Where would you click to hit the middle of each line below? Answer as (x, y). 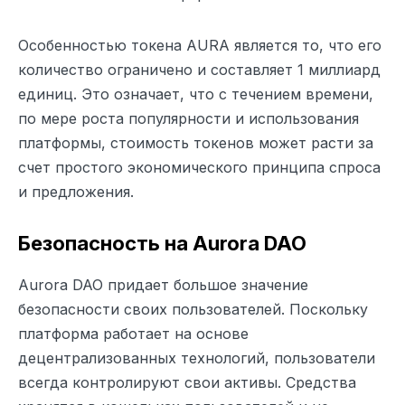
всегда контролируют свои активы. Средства (187, 382)
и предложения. (76, 191)
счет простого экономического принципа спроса (199, 167)
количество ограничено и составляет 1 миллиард (199, 69)
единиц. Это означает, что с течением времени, (196, 94)
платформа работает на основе (133, 333)
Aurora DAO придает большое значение (163, 284)
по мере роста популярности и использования (188, 118)
